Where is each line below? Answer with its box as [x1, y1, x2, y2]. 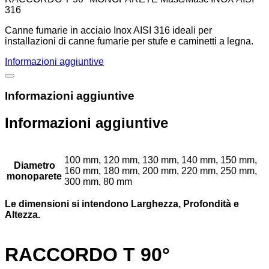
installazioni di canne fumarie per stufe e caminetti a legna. [5, 36, 253, 47]
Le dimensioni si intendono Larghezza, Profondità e [5, 198, 239, 209]
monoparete [7, 171, 62, 181]
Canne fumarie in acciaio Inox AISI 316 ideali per [5, 25, 212, 36]
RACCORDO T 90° [5, 244, 170, 266]
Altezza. [5, 209, 40, 220]
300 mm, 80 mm [64, 176, 132, 187]
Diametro [13, 160, 55, 171]
